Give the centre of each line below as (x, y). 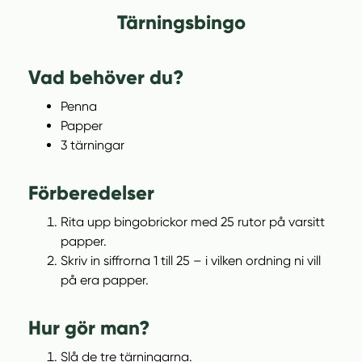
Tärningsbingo (181, 22)
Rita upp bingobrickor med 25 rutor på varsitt (193, 222)
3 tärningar (93, 145)
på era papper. (105, 280)
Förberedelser (91, 193)
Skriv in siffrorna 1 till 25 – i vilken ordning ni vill (191, 261)
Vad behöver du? (106, 77)
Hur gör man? (89, 328)
